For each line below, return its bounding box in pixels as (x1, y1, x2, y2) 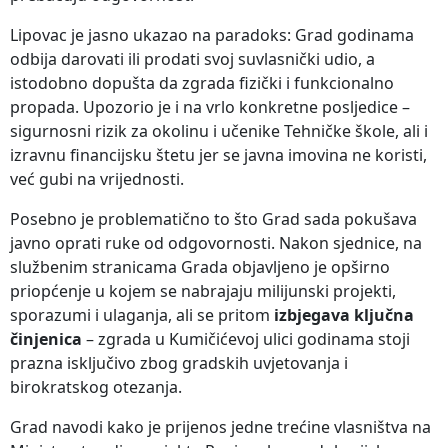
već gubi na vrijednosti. (10, 168, 184, 191)
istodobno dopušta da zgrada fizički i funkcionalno (10, 72, 394, 95)
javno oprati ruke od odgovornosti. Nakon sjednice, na (10, 232, 422, 255)
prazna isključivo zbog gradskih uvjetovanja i (10, 352, 348, 375)
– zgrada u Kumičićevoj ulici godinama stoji (82, 328, 410, 351)
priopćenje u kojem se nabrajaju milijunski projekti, (10, 280, 396, 303)
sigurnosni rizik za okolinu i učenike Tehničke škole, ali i (10, 120, 428, 143)
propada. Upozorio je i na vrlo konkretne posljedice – (10, 96, 410, 119)
